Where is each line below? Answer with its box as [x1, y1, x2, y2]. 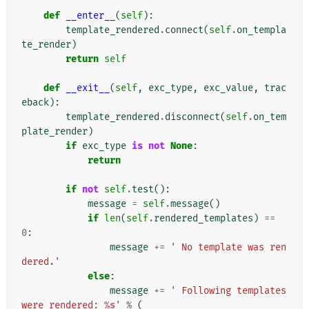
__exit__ [66, 82, 110, 94]
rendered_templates [154, 212, 253, 225]
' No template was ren [170, 241, 286, 254]
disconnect [165, 111, 220, 123]
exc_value [203, 82, 253, 94]
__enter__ [66, 10, 115, 22]
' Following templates [170, 285, 286, 297]
